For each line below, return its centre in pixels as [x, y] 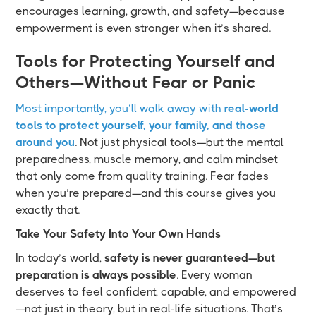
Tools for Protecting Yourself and [146, 61]
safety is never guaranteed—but [190, 257]
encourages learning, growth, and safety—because [151, 11]
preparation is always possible [96, 274]
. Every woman [215, 274]
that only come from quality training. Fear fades [142, 176]
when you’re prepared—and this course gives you [146, 193]
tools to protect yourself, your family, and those [141, 125]
